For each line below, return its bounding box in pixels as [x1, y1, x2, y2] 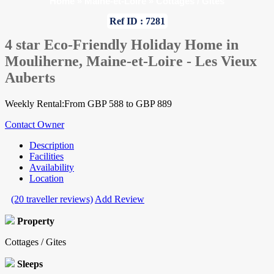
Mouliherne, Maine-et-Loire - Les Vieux [5, 53, 257, 70]
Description [29, 140, 74, 151]
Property [17, 216, 54, 227]
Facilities [29, 151, 64, 162]
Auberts [5, 70, 55, 86]
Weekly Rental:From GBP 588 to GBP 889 [5, 98, 172, 109]
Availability [29, 162, 74, 173]
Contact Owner [5, 119, 64, 130]
